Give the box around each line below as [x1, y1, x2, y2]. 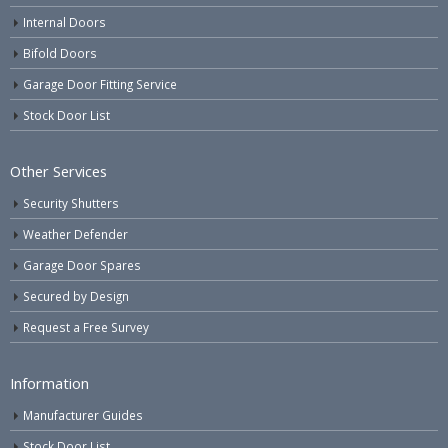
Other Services [10, 160, 107, 181]
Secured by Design [23, 287, 129, 304]
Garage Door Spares [23, 256, 141, 273]
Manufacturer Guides [23, 406, 143, 423]
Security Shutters [23, 194, 119, 211]
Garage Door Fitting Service [23, 75, 177, 92]
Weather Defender [23, 225, 128, 242]
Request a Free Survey [23, 318, 149, 335]
